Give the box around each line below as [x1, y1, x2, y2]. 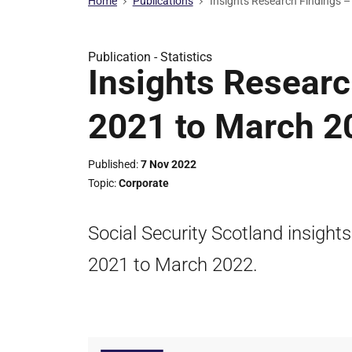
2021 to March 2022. [88, 254, 258, 276]
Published [88, 158, 136, 170]
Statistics [160, 49, 212, 64]
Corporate [119, 177, 169, 189]
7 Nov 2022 [141, 158, 196, 170]
